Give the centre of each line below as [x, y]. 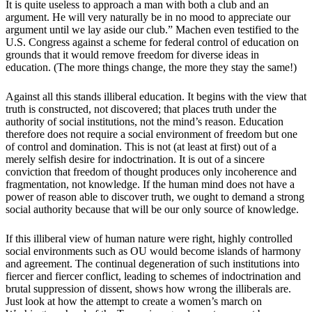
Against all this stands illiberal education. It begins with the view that [156, 97]
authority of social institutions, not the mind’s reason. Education [145, 122]
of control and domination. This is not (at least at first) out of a [141, 147]
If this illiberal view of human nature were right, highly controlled [149, 239]
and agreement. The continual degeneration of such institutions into [153, 264]
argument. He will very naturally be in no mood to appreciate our [148, 17]
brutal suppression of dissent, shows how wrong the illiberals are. [148, 289]
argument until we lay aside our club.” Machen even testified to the [152, 30]
